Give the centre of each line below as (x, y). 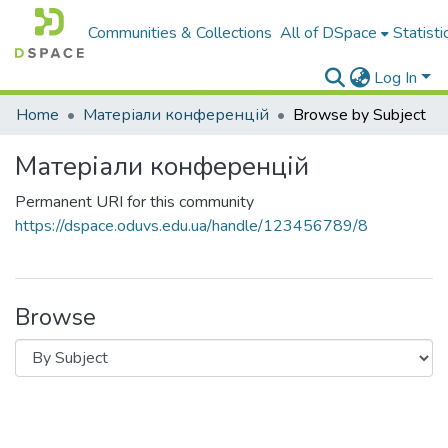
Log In (396, 78)
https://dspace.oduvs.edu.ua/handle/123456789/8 (191, 226)
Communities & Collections (180, 33)
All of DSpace (329, 33)
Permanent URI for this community (134, 202)
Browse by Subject (359, 115)
